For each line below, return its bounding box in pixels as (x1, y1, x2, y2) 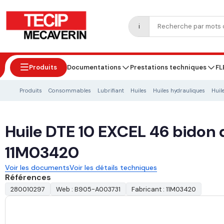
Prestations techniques (130, 63, 206, 72)
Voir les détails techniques (69, 163, 157, 172)
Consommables (48, 87, 91, 94)
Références (5, 172, 51, 183)
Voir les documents (5, 163, 69, 172)
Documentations (67, 63, 121, 72)
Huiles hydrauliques (153, 87, 205, 94)
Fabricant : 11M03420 (131, 185, 196, 194)
